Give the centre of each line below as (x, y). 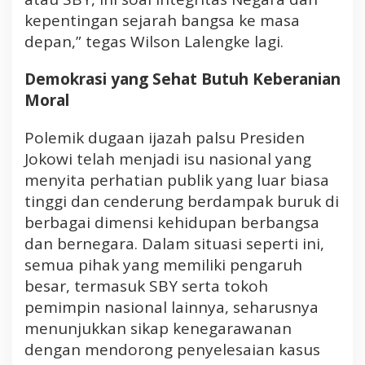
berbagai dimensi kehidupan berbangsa (172, 222)
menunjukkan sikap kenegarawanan (158, 328)
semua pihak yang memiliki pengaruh (163, 264)
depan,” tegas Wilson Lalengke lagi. (154, 41)
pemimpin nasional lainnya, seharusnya (172, 307)
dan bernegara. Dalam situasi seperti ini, (174, 243)
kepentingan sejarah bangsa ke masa (162, 20)
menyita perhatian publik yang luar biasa (177, 180)
